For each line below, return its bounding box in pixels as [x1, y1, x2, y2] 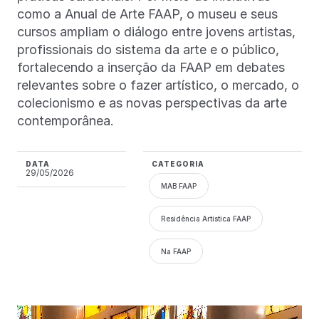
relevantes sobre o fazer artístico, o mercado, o [17, 78, 299, 93]
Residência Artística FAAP [160, 214, 251, 224]
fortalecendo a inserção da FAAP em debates [17, 60, 285, 75]
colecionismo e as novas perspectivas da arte [17, 95, 287, 111]
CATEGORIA [151, 159, 204, 169]
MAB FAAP [160, 182, 197, 191]
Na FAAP [160, 247, 191, 256]
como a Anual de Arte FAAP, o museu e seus [17, 6, 278, 22]
